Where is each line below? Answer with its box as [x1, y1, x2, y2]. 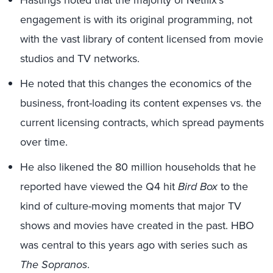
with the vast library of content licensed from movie [20, 31, 263, 46]
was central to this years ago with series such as [20, 237, 247, 252]
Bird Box [178, 179, 218, 194]
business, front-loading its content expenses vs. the [20, 95, 261, 110]
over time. [20, 134, 68, 149]
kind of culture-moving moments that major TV [20, 198, 241, 213]
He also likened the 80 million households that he [20, 159, 256, 174]
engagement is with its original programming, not [20, 12, 252, 27]
